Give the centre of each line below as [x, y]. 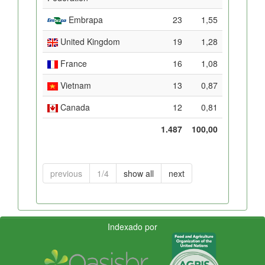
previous [66, 173]
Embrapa [85, 19]
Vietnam [75, 85]
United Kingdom [89, 41]
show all [139, 173]
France [72, 63]
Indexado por [132, 226]
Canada [74, 107]
